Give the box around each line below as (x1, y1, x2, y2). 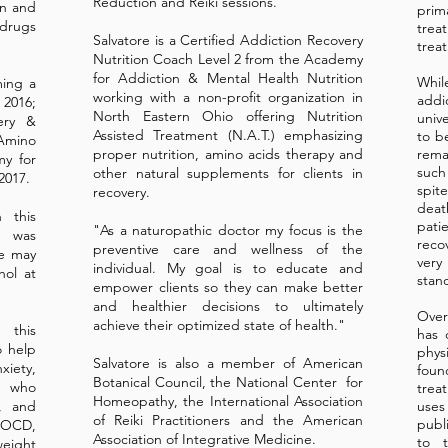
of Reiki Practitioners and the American (93, 411, 363, 429)
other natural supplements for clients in (93, 164, 363, 182)
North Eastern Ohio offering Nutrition (93, 107, 363, 125)
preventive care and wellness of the (93, 240, 363, 258)
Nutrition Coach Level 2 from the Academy (93, 50, 363, 68)
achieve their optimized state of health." (93, 316, 349, 334)
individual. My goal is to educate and (93, 259, 363, 277)
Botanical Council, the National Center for (93, 373, 363, 391)
